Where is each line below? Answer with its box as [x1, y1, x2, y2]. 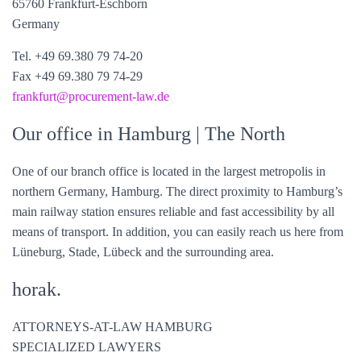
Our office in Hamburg [12, 123, 196, 144]
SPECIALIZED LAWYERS [12, 340, 161, 354]
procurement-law [68, 89, 154, 103]
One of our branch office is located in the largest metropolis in [12, 164, 326, 178]
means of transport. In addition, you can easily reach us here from [12, 225, 343, 239]
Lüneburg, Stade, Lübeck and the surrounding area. [12, 245, 274, 259]
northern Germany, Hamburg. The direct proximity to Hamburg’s [12, 185, 342, 198]
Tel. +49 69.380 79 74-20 [12, 49, 143, 63]
